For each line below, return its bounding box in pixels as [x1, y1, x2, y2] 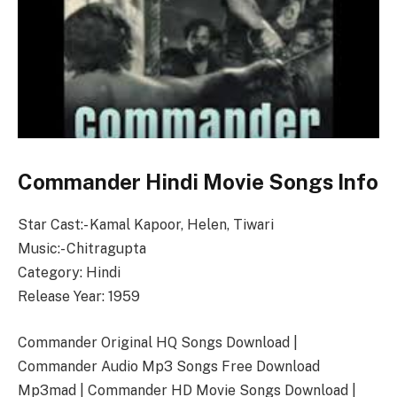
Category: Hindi [18, 264, 121, 282]
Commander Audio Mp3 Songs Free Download [18, 357, 320, 375]
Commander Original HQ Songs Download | [18, 333, 298, 351]
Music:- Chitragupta [18, 240, 146, 258]
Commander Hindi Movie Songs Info [18, 168, 378, 194]
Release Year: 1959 [18, 288, 140, 306]
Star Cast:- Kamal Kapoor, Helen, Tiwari [18, 216, 274, 234]
